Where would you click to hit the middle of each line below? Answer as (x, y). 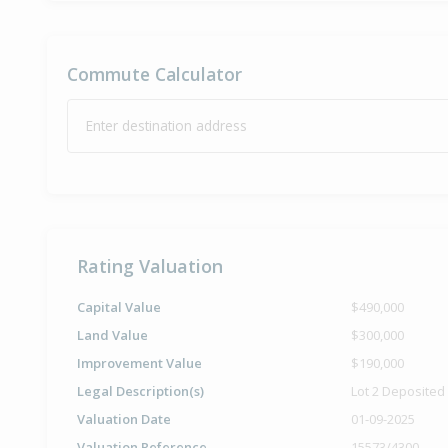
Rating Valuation (150, 266)
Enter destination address (166, 126)
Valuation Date (124, 419)
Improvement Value (139, 363)
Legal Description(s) (140, 391)
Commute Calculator (154, 74)
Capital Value (119, 307)
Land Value (112, 335)
